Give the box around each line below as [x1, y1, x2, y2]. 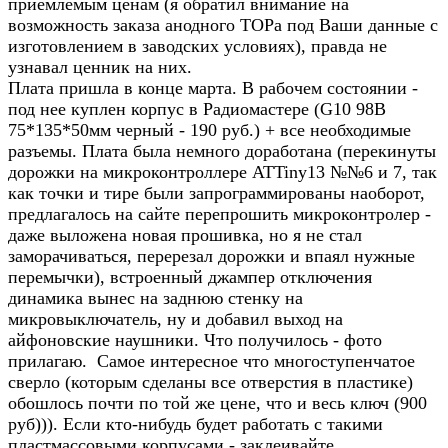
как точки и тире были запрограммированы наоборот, [8, 183, 425, 203]
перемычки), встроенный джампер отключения [8, 267, 372, 287]
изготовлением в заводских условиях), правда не [8, 36, 387, 56]
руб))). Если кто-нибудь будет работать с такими [8, 414, 383, 434]
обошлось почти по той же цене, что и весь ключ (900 [8, 393, 427, 413]
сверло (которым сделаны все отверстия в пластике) [8, 372, 413, 392]
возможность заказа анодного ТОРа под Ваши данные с [8, 15, 438, 35]
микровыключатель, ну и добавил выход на [8, 309, 343, 329]
